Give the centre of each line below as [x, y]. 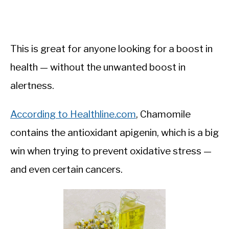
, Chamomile [163, 114]
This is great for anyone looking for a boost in [111, 49]
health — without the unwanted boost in [98, 67]
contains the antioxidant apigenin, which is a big [114, 132]
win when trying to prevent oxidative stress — [111, 151]
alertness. [32, 85]
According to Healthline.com [73, 114]
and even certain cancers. [66, 169]
